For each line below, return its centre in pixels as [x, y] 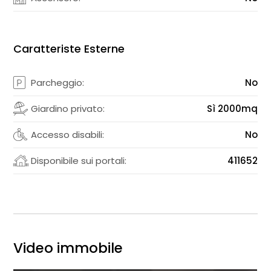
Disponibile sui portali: [79, 160]
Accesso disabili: [68, 134]
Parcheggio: [58, 82]
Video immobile [68, 248]
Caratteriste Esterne [69, 48]
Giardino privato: [68, 108]
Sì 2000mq [232, 108]
